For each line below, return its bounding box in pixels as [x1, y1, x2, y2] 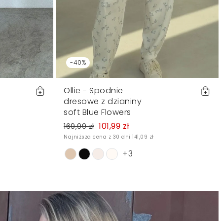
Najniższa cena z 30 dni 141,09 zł [64, 133, 154, 141]
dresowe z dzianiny [64, 95, 142, 107]
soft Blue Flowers [64, 106, 131, 118]
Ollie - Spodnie [64, 84, 123, 96]
